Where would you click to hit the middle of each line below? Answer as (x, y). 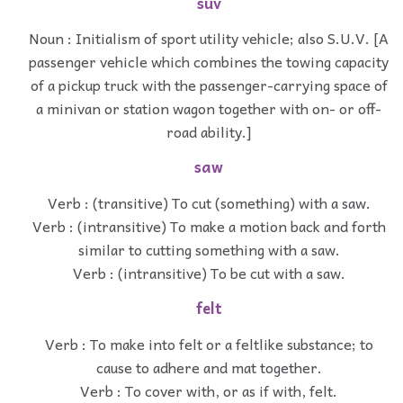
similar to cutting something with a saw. (209, 249)
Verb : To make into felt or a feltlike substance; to (209, 343)
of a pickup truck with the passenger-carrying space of (209, 85)
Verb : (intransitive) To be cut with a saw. (209, 272)
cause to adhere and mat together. (209, 367)
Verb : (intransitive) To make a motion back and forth (209, 225)
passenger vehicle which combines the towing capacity (209, 62)
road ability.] (209, 132)
